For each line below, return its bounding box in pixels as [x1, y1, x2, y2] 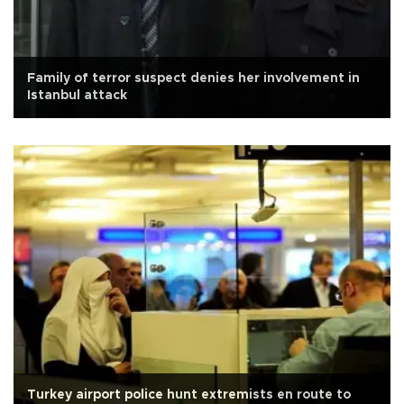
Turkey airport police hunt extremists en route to [27, 389, 351, 401]
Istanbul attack [27, 89, 127, 103]
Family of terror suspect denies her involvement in [27, 72, 360, 86]
